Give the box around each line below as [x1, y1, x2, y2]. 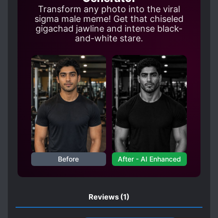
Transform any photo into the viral [38, 4, 180, 14]
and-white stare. [75, 33, 143, 43]
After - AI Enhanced [118, 155, 182, 163]
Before [58, 155, 79, 163]
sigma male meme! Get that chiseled [35, 14, 183, 24]
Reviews [89, 192, 119, 201]
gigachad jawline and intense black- [36, 23, 182, 34]
